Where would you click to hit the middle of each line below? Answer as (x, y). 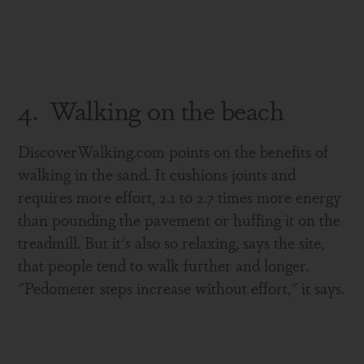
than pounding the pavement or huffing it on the (180, 219)
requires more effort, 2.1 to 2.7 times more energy (180, 197)
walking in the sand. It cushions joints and (157, 174)
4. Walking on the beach (151, 109)
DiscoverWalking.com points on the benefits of (173, 151)
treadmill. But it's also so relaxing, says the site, (171, 242)
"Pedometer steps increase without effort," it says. (182, 288)
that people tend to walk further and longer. (166, 265)
